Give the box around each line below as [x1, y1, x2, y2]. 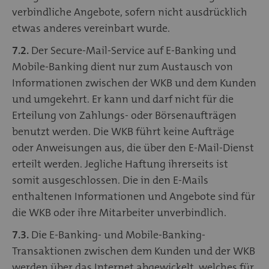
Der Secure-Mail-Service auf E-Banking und [29, 43, 236, 58]
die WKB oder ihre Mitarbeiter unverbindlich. [12, 205, 226, 220]
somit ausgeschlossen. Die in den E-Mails [12, 172, 208, 187]
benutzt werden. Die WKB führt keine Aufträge [12, 124, 234, 139]
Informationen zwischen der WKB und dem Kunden [12, 75, 256, 90]
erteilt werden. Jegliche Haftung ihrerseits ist [12, 156, 228, 171]
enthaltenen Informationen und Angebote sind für [12, 189, 255, 204]
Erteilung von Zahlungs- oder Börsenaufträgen [12, 107, 237, 122]
